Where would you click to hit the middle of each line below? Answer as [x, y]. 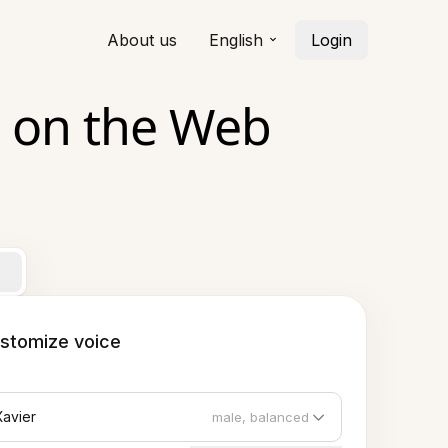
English [236, 40]
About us [142, 40]
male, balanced [260, 417]
